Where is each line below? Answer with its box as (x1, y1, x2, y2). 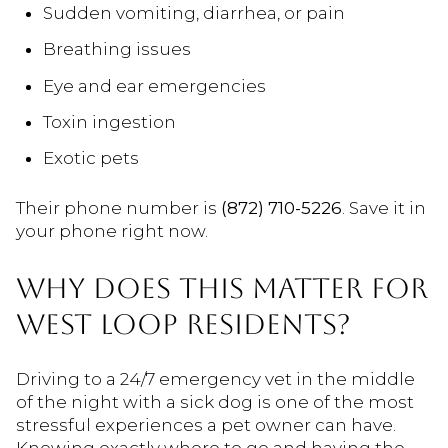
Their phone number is (16, 197, 221, 218)
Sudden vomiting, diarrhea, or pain (42, 3, 345, 24)
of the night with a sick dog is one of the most (16, 392, 414, 413)
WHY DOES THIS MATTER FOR (16, 271, 428, 304)
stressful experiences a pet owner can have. (16, 415, 396, 436)
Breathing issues (42, 39, 191, 60)
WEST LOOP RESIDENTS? (16, 307, 351, 340)
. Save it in (342, 197, 426, 218)
